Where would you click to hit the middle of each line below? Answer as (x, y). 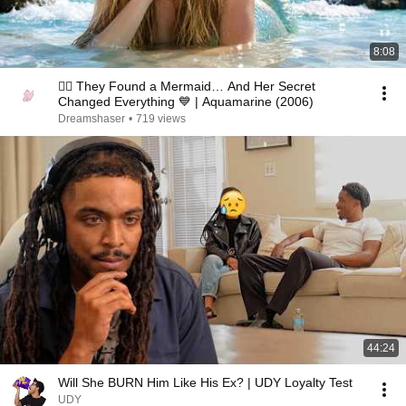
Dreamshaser (92, 119)
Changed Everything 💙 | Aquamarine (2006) (186, 101)
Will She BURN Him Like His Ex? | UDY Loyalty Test (205, 382)
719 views (161, 119)
